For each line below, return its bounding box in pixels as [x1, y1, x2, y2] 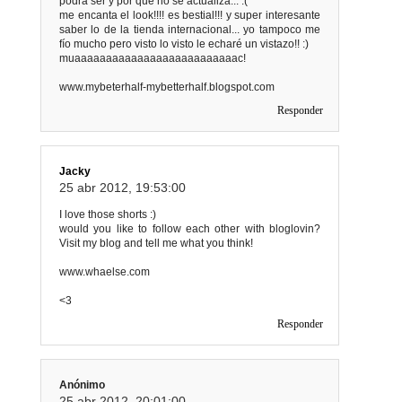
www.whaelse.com [59, 265, 150, 278]
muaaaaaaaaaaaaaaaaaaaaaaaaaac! [59, 51, 246, 65]
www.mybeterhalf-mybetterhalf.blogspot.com [59, 80, 275, 93]
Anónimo [59, 378, 105, 391]
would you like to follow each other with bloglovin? [59, 222, 320, 235]
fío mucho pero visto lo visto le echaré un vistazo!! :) [59, 37, 309, 50]
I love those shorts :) [59, 207, 156, 221]
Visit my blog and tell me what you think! [59, 236, 253, 249]
